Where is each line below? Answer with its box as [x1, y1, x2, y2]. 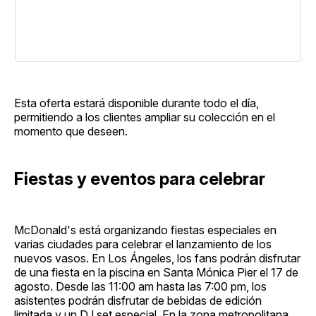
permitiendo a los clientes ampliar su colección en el [14, 109, 275, 124]
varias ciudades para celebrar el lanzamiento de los [14, 236, 272, 251]
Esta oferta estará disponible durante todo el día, [14, 95, 259, 110]
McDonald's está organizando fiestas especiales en [14, 222, 276, 237]
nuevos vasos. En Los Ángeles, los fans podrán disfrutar [14, 250, 300, 265]
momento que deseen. [14, 123, 128, 138]
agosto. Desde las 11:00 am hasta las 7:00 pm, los [14, 279, 267, 293]
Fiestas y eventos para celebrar [14, 168, 265, 189]
